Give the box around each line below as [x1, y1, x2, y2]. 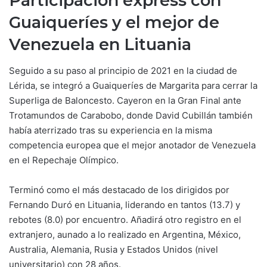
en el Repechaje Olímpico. [9, 154, 119, 166]
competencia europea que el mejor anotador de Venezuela [9, 139, 256, 151]
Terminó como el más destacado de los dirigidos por [9, 184, 229, 195]
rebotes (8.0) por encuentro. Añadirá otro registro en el [9, 214, 241, 225]
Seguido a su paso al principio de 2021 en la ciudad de [9, 65, 237, 76]
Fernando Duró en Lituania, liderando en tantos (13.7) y [9, 199, 240, 210]
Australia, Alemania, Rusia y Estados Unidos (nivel [9, 244, 218, 255]
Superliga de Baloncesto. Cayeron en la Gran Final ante [9, 95, 241, 106]
